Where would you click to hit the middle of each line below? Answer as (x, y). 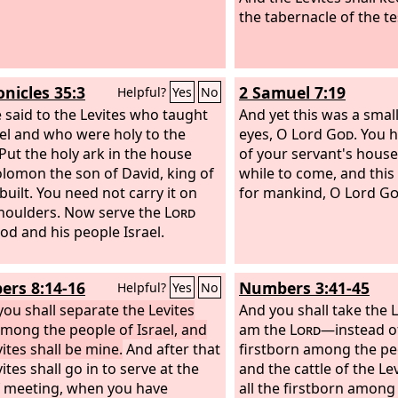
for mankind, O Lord (309, 192)
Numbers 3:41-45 (304, 288)
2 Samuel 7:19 (292, 92)
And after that (171, 349)
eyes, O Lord (283, 134)
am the (264, 329)
